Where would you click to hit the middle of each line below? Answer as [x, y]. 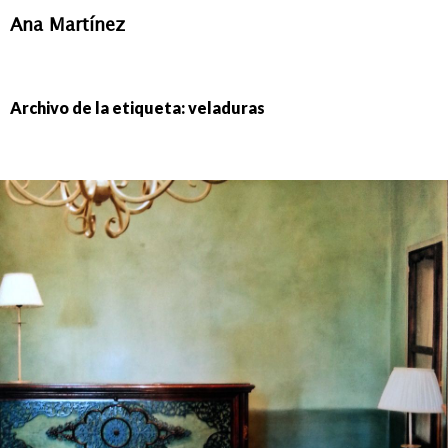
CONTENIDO [52, 82]
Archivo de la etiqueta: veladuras [137, 107]
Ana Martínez [67, 24]
